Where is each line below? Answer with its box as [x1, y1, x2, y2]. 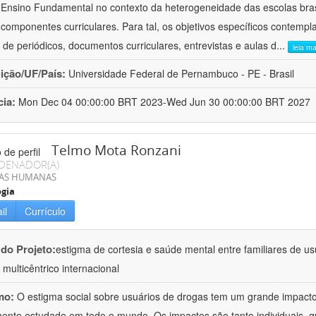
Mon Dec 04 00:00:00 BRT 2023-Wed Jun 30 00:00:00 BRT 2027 [18, 95, 310, 109]
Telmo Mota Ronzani [51, 141, 181, 160]
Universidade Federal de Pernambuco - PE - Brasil [68, 66, 294, 81]
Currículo [25, 204, 66, 219]
